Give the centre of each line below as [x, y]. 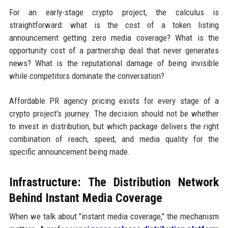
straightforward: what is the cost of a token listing [114, 25]
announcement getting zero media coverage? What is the [114, 37]
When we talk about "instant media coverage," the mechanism [114, 216]
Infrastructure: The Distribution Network [114, 182]
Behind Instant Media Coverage [85, 198]
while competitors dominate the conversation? [87, 76]
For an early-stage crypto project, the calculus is [114, 12]
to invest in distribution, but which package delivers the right [114, 126]
